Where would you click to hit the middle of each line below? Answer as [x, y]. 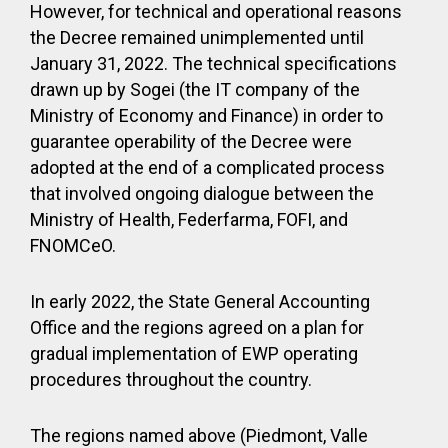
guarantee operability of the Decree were [191, 141]
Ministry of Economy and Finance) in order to [206, 115]
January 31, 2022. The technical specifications [213, 63]
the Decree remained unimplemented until [197, 37]
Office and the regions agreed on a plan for [197, 327]
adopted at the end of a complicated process [207, 167]
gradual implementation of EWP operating [194, 353]
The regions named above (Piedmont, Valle [199, 435]
